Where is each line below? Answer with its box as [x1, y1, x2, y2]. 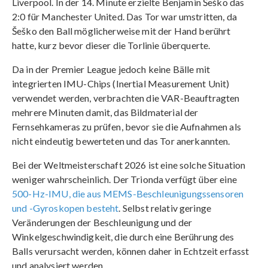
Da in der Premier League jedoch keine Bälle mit [12, 63, 211, 75]
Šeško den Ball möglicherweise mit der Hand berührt [12, 25, 231, 36]
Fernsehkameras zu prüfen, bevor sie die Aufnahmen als [12, 120, 241, 132]
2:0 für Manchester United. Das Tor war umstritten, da [12, 10, 237, 22]
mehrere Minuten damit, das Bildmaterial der [12, 106, 199, 118]
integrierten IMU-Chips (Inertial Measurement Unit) [12, 77, 230, 89]
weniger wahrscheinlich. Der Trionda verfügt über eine [12, 173, 237, 185]
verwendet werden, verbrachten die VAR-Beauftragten [12, 92, 240, 103]
